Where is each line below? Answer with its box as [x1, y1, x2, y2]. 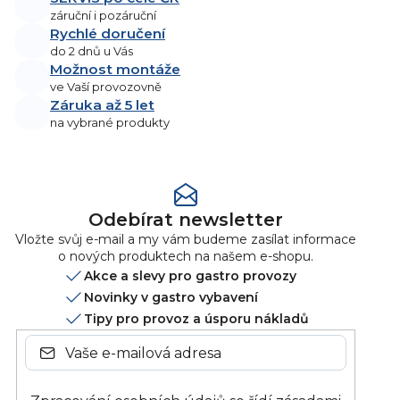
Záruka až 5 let [50, 96, 154, 113]
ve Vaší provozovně [50, 79, 162, 94]
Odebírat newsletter [88, 209, 283, 231]
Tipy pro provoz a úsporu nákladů [84, 310, 309, 327]
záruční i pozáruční [50, 7, 156, 22]
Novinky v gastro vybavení [84, 288, 258, 305]
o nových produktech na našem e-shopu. [58, 248, 313, 265]
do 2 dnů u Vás [50, 43, 133, 58]
